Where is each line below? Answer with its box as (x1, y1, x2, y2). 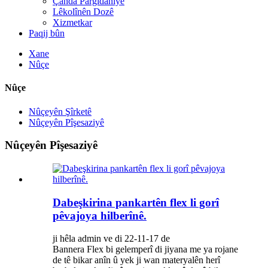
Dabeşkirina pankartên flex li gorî (53, 196, 219, 209)
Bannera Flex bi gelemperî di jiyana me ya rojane (53, 244, 238, 255)
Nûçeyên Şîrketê (29, 106, 92, 117)
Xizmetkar (53, 17, 92, 28)
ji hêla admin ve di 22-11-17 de (53, 233, 170, 244)
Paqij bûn (29, 28, 65, 38)
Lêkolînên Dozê (53, 7, 114, 17)
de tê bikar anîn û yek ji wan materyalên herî (53, 255, 220, 266)
